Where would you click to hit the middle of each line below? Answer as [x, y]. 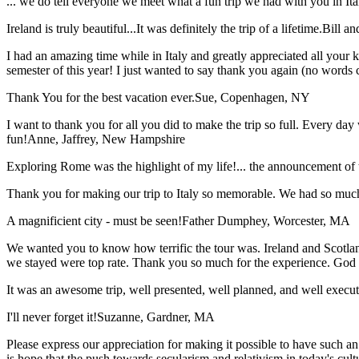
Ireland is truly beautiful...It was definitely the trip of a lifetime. [164, 29]
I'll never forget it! [52, 317]
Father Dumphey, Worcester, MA [266, 221]
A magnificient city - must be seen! [94, 221]
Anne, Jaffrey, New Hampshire [106, 139]
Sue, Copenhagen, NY [252, 98]
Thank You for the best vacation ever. [101, 98]
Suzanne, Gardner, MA [156, 317]
